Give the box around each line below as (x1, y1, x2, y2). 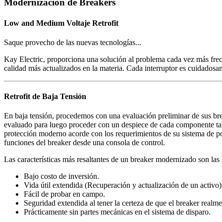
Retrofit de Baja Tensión (4, 92, 86, 101)
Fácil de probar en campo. (24, 190, 105, 199)
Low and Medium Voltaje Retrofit (4, 18, 118, 27)
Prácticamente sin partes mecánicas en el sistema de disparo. (24, 208, 211, 217)
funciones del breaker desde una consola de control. (4, 138, 165, 147)
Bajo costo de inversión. (24, 172, 99, 181)
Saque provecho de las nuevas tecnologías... (4, 38, 141, 47)
